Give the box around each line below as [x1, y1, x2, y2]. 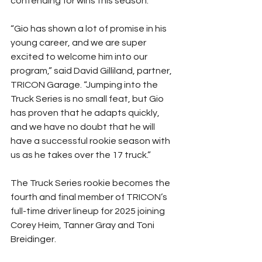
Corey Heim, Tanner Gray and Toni [11, 220, 156, 230]
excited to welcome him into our [11, 51, 149, 61]
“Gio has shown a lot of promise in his [11, 23, 168, 33]
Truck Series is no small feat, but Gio [11, 94, 166, 104]
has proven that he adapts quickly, [11, 108, 161, 118]
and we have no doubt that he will [11, 122, 157, 132]
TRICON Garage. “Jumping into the [11, 80, 160, 89]
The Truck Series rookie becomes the [11, 178, 172, 188]
